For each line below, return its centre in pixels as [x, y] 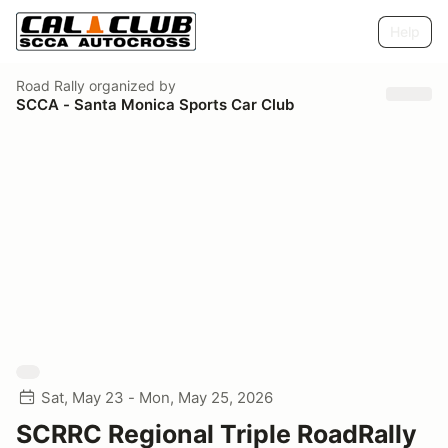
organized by [130, 85]
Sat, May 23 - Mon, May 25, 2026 [157, 397]
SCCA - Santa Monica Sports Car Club [155, 104]
